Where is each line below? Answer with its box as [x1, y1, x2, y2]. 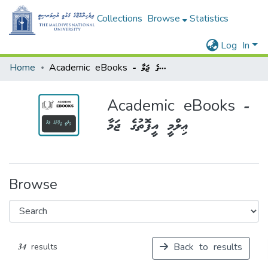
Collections [97, 13, 143, 27]
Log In [221, 39, 250, 54]
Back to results [168, 240, 242, 255]
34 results [18, 241, 57, 254]
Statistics [190, 13, 229, 27]
